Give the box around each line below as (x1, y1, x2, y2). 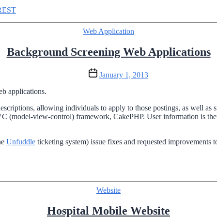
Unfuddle (6, 138, 35, 146)
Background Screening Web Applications (6, 46, 211, 59)
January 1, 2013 (99, 71, 148, 79)
